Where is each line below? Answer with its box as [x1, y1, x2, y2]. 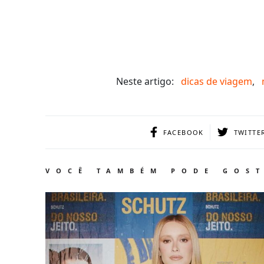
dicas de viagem [181, 75, 252, 88]
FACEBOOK [163, 128, 204, 137]
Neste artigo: [116, 75, 174, 88]
